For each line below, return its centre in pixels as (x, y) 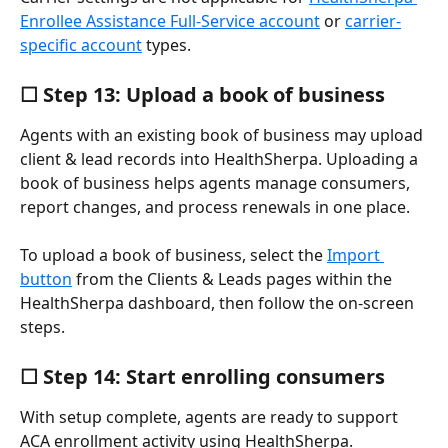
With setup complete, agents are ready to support (211, 416)
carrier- (373, 21)
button (46, 279)
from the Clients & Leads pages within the (234, 279)
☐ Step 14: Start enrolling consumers (202, 376)
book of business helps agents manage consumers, (217, 182)
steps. (42, 327)
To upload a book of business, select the (173, 255)
